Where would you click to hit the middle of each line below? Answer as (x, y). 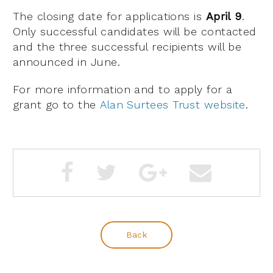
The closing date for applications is (109, 16)
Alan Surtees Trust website (173, 105)
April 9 (224, 16)
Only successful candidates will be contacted (135, 32)
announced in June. (67, 62)
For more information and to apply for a (123, 90)
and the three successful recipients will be (127, 47)
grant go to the (57, 105)
